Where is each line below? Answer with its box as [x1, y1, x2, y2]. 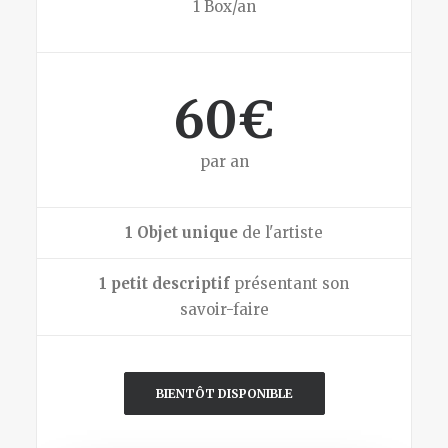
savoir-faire [179, 300, 269, 319]
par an [199, 152, 249, 171]
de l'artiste [238, 223, 323, 242]
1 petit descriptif [99, 274, 230, 293]
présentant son [230, 274, 349, 293]
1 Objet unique [125, 223, 238, 242]
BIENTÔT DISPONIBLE [155, 386, 293, 401]
